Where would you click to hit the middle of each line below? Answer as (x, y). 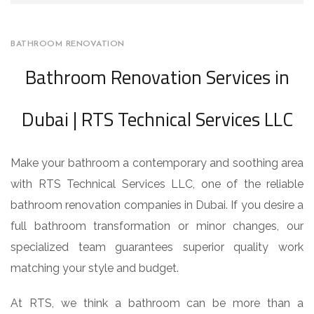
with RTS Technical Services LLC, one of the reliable (157, 184)
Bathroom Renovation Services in (157, 77)
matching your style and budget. (95, 268)
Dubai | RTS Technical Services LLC (157, 119)
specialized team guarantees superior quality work (157, 247)
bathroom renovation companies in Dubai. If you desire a (157, 205)
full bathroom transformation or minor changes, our (157, 226)
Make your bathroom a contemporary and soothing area (157, 163)
